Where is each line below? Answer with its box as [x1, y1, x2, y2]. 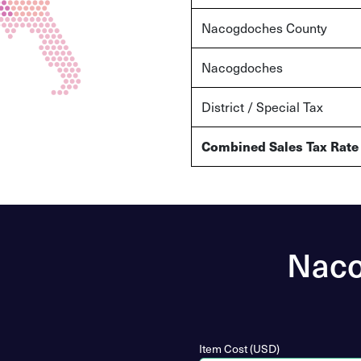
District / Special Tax [201, 98, 323, 115]
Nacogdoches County [201, 19, 327, 36]
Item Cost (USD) [199, 341, 280, 357]
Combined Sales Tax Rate [201, 136, 359, 156]
